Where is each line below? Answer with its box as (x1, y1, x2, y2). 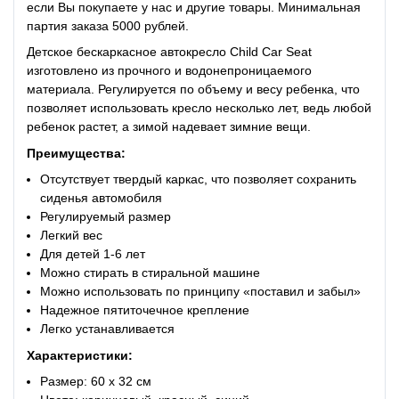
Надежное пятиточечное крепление (40, 303, 250, 318)
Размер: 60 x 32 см (40, 373, 152, 388)
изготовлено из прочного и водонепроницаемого (27, 63, 312, 78)
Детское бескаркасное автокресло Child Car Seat (27, 45, 312, 60)
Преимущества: (27, 145, 126, 160)
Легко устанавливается (40, 322, 175, 337)
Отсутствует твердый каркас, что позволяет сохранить (40, 172, 357, 187)
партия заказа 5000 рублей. (27, 18, 189, 33)
